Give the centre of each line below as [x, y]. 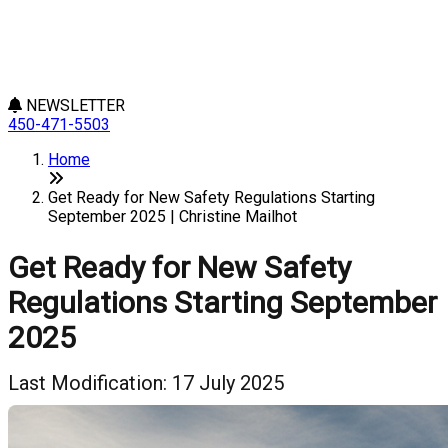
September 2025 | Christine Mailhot [172, 216]
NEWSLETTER [73, 105]
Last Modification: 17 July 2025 [146, 383]
